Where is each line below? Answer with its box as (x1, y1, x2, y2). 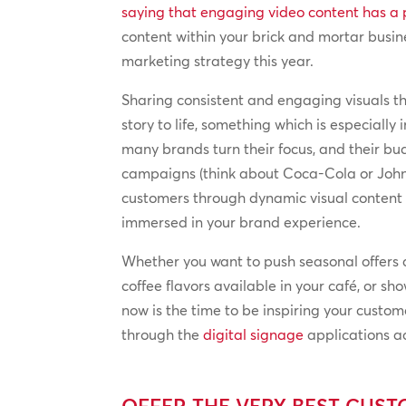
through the (121, 324, 204, 343)
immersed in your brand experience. (121, 212, 362, 231)
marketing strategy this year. (121, 51, 314, 70)
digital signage (203, 324, 304, 343)
